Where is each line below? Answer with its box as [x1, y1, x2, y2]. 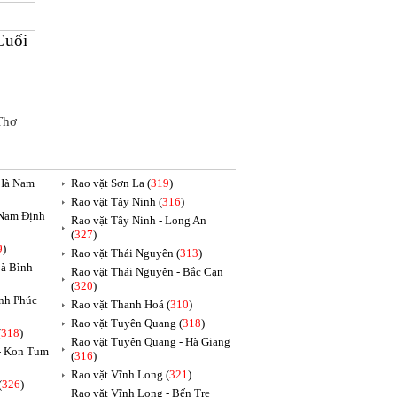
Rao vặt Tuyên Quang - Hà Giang [71, 335, 230, 348]
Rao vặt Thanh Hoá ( [71, 298, 170, 311]
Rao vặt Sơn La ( [71, 176, 151, 190]
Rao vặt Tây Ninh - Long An [71, 214, 206, 227]
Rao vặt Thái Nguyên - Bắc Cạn [71, 265, 223, 278]
